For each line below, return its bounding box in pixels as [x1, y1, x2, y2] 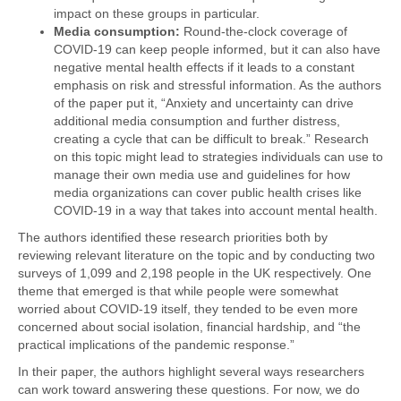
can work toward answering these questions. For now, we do [18, 381, 360, 397]
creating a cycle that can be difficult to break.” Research [54, 131, 369, 146]
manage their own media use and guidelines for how [54, 166, 350, 182]
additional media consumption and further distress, [54, 113, 340, 128]
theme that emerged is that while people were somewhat [18, 283, 338, 298]
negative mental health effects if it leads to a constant [54, 59, 354, 74]
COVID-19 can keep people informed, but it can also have [54, 41, 380, 56]
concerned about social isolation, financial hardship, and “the [18, 319, 361, 334]
